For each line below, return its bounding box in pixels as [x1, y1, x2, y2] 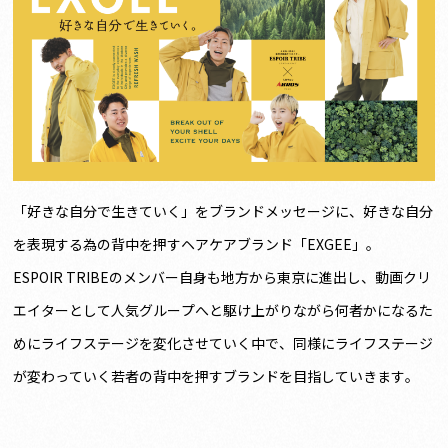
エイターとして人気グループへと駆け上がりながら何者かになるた [13, 300, 434, 321]
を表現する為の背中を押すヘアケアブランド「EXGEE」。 [13, 234, 381, 255]
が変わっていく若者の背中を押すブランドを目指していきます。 [13, 366, 420, 387]
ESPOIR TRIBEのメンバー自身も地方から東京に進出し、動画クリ [13, 267, 432, 288]
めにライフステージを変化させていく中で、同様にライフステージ [13, 333, 434, 354]
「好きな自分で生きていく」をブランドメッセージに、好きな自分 [13, 201, 434, 222]
